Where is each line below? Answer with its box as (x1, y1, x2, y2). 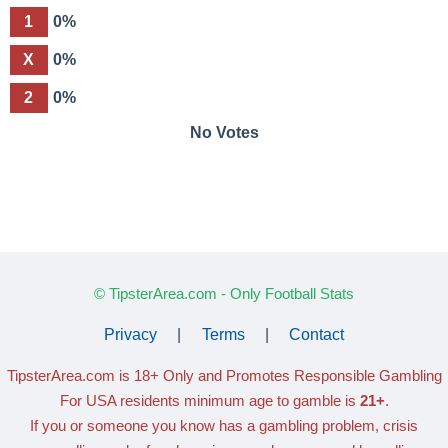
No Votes (189, 123, 259, 141)
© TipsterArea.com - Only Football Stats (94, 284, 354, 302)
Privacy (104, 325, 158, 343)
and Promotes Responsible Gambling (197, 366, 442, 384)
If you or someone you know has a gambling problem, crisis (30, 416, 418, 434)
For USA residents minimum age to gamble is (59, 391, 360, 409)
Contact (288, 325, 344, 343)
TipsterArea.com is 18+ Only (6, 366, 194, 384)
